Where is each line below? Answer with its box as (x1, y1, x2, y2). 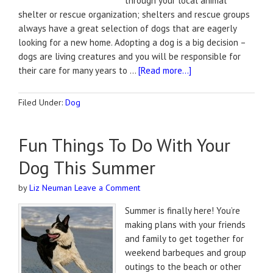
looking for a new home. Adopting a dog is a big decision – (18, 37, 246, 48)
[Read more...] (138, 65, 191, 76)
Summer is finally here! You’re (125, 205, 240, 216)
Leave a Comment (74, 182, 140, 193)
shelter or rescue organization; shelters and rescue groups (18, 9, 250, 20)
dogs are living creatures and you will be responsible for (18, 51, 241, 62)
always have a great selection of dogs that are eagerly (18, 23, 236, 34)
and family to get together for (125, 233, 244, 244)
